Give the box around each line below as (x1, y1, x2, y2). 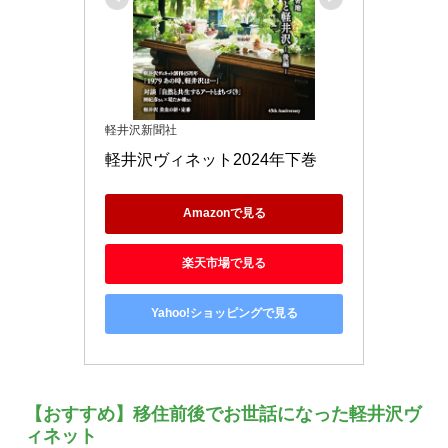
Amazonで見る (182, 206, 266, 221)
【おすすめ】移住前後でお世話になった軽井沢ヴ (25, 403, 421, 424)
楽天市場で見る (182, 256, 266, 271)
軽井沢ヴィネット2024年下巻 (105, 150, 317, 168)
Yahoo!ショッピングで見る (150, 306, 298, 321)
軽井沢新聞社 (105, 122, 177, 137)
